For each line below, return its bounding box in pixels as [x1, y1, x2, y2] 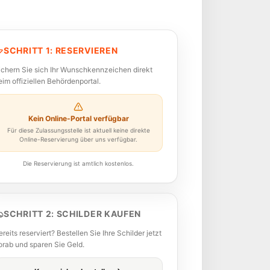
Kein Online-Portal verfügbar [28, 114, 129, 123]
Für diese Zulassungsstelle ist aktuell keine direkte [7, 127, 150, 134]
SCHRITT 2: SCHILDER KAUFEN [4, 209, 142, 219]
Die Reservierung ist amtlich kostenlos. [23, 160, 134, 167]
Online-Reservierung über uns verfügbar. [19, 136, 137, 143]
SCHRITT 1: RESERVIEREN [4, 45, 118, 55]
